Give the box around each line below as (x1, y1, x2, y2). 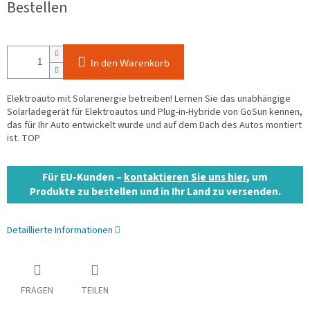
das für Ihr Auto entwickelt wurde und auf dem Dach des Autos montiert (7, 118, 302, 133)
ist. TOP (7, 131, 40, 146)
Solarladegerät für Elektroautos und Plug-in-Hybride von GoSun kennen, (7, 105, 302, 120)
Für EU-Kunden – (42, 170, 124, 185)
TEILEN (81, 284, 109, 298)
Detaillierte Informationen (7, 224, 113, 238)
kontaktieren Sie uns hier (124, 170, 246, 185)
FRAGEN (21, 284, 53, 298)
